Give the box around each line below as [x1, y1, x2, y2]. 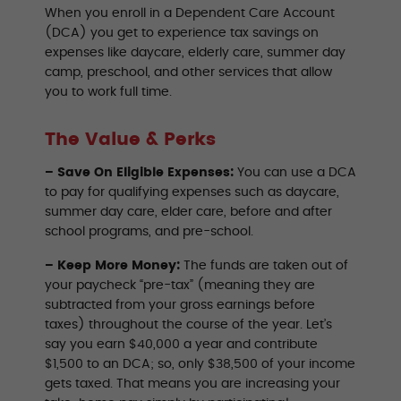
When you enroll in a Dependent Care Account [45, 6, 335, 20]
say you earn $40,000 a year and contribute [45, 337, 318, 351]
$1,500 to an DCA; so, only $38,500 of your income [45, 357, 355, 371]
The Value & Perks [45, 130, 216, 149]
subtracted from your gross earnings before [45, 298, 315, 311]
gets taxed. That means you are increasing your [45, 377, 340, 390]
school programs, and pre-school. [45, 225, 253, 238]
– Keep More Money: [45, 259, 180, 272]
